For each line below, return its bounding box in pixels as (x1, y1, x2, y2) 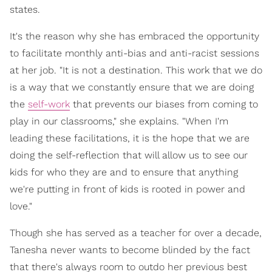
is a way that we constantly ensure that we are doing (10, 81, 254, 93)
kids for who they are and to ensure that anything (10, 166, 238, 178)
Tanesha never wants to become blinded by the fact (10, 244, 250, 256)
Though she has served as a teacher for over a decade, (10, 227, 262, 239)
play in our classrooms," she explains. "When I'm (10, 115, 228, 127)
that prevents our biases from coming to (70, 98, 258, 110)
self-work (28, 98, 70, 110)
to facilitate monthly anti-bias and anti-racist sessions (10, 47, 259, 59)
